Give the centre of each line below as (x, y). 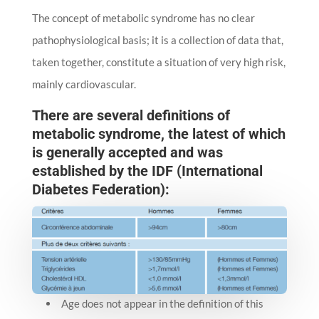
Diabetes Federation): (100, 189)
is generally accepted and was (127, 152)
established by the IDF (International (147, 171)
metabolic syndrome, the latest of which (158, 134)
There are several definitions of (131, 115)
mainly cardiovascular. (84, 84)
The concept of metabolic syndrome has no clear (143, 17)
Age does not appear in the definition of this (162, 304)
